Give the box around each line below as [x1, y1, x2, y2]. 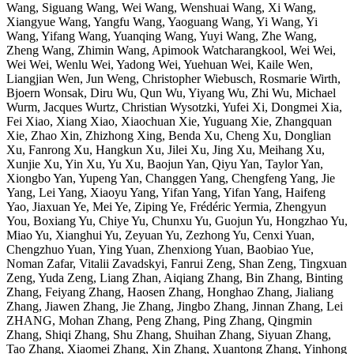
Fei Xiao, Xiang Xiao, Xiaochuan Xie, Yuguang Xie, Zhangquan [6, 114, 332, 128]
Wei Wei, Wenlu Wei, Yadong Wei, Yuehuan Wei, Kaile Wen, [6, 57, 313, 71]
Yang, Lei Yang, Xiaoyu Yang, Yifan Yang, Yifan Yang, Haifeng [6, 185, 326, 199]
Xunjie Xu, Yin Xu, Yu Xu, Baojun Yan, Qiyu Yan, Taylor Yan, [6, 156, 323, 171]
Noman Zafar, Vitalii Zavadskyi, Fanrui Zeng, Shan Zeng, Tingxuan [6, 256, 347, 270]
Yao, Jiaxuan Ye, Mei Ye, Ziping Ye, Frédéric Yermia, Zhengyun [6, 199, 326, 213]
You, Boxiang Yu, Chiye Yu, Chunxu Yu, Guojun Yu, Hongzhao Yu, [6, 213, 348, 228]
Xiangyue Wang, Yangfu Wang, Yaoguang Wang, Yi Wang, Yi [6, 14, 318, 28]
